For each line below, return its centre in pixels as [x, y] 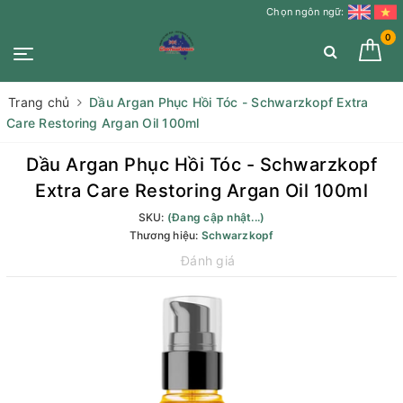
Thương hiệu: [165, 235]
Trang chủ [39, 102]
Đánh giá [208, 260]
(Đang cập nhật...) [216, 217]
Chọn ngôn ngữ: [305, 12]
